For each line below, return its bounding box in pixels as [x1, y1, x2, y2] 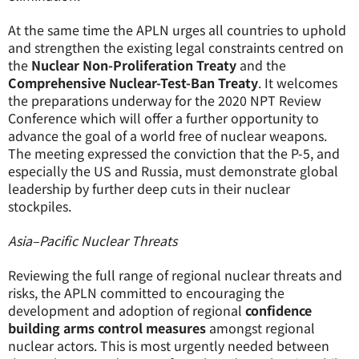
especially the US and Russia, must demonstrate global [8, 161, 338, 180]
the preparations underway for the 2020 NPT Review [8, 91, 321, 110]
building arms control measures [8, 318, 206, 337]
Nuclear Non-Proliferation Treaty [31, 55, 236, 75]
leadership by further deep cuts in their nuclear [8, 179, 290, 198]
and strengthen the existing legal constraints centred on [8, 38, 344, 57]
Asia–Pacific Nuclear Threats [8, 231, 177, 250]
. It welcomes [258, 73, 337, 92]
